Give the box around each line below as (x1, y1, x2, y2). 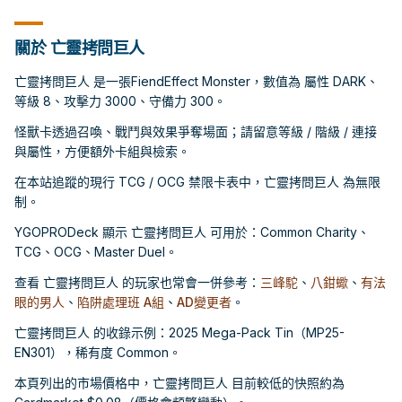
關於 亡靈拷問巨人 (14, 39, 144, 57)
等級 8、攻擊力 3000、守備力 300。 (14, 93, 226, 109)
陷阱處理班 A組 (77, 294, 164, 310)
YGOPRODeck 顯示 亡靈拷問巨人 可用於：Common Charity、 (14, 224, 370, 240)
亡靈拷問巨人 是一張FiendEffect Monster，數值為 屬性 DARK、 (14, 74, 379, 89)
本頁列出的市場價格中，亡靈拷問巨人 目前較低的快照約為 (14, 375, 345, 390)
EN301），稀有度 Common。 (14, 345, 181, 360)
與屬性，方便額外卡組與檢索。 (14, 144, 190, 159)
